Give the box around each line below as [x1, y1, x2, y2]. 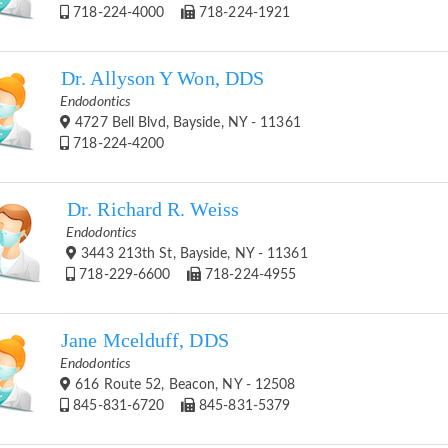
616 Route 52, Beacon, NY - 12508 [71, 377, 296, 392]
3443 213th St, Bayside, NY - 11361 [77, 246, 308, 261]
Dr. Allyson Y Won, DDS [61, 67, 265, 89]
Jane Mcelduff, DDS [61, 329, 229, 351]
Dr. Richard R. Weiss [67, 198, 239, 220]
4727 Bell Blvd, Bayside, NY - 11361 [71, 115, 301, 130]
